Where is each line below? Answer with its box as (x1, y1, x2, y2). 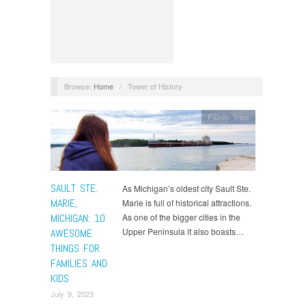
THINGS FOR (51, 240, 100, 255)
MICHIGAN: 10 (51, 210, 105, 225)
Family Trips (208, 111, 250, 122)
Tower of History (127, 80, 182, 92)
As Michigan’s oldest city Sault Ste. (122, 182, 251, 194)
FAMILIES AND (51, 255, 107, 270)
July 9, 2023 (51, 288, 94, 300)
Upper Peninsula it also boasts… (122, 225, 244, 237)
